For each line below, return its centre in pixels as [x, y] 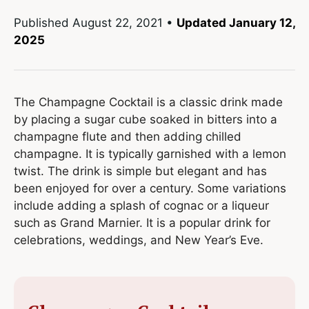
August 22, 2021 [118, 22]
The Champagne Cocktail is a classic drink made [148, 102]
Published [43, 22]
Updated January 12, [236, 22]
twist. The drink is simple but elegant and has [140, 171]
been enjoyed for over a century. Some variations [150, 188]
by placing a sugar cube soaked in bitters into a [146, 119]
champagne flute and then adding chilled [128, 136]
